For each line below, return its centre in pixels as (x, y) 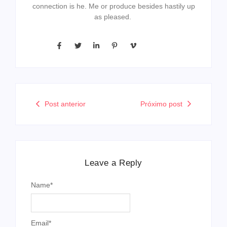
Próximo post (161, 104)
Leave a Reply (113, 163)
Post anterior (65, 104)
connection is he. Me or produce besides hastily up (113, 6)
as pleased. (113, 17)
